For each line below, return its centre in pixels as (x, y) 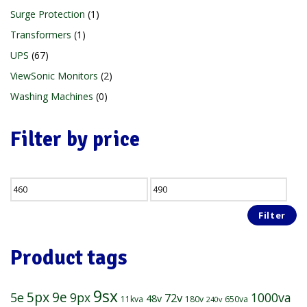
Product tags (69, 258)
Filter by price (75, 139)
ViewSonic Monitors (54, 76)
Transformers (41, 35)
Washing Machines (52, 96)
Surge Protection (48, 14)
